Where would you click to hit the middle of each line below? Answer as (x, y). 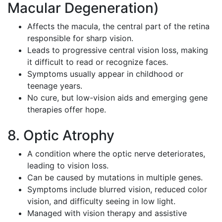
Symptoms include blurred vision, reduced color (117, 190)
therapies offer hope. (67, 110)
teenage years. (55, 86)
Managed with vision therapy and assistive (107, 213)
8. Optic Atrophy (61, 136)
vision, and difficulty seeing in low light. (101, 201)
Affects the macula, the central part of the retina (118, 27)
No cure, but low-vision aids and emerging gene (117, 98)
